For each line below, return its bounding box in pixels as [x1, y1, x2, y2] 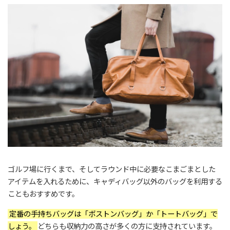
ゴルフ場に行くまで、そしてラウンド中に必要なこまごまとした [8, 165, 216, 174]
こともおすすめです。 [8, 189, 79, 199]
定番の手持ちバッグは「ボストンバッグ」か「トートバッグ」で [8, 209, 218, 218]
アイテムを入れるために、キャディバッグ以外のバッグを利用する [8, 177, 222, 186]
